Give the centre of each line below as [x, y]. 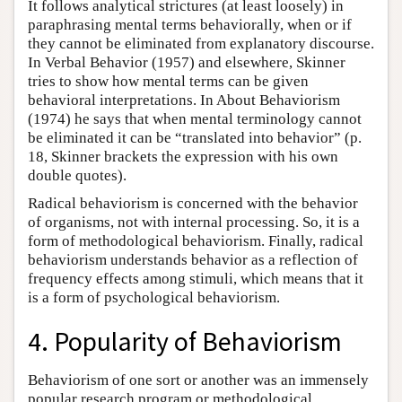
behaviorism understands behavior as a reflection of [193, 260]
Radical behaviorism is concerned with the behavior [193, 204]
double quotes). [77, 176]
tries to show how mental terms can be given [168, 82]
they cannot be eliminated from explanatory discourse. [201, 44]
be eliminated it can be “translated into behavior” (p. [195, 138]
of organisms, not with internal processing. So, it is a [194, 223]
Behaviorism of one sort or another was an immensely [198, 380]
